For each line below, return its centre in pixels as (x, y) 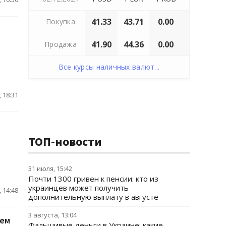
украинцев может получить (78, 188)
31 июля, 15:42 (50, 168)
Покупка (61, 21)
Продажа (61, 44)
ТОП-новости (65, 142)
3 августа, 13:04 (52, 215)
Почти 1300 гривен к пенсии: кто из (93, 179)
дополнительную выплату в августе (93, 197)
